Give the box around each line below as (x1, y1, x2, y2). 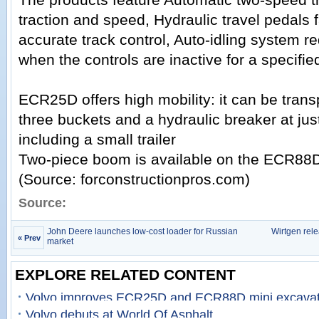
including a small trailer (19, 131, 176, 147)
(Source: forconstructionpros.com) (19, 171, 250, 187)
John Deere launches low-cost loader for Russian (47, 226, 238, 236)
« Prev (17, 234, 41, 242)
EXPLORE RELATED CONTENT (15, 266, 236, 283)
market (47, 236, 73, 246)
